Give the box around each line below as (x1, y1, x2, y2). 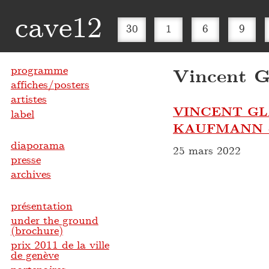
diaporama (10, 137, 65, 153)
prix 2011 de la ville (10, 237, 109, 253)
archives (10, 166, 51, 182)
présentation (10, 198, 73, 214)
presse (10, 151, 41, 168)
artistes (10, 91, 47, 107)
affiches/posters (10, 76, 89, 92)
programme (10, 62, 68, 78)
